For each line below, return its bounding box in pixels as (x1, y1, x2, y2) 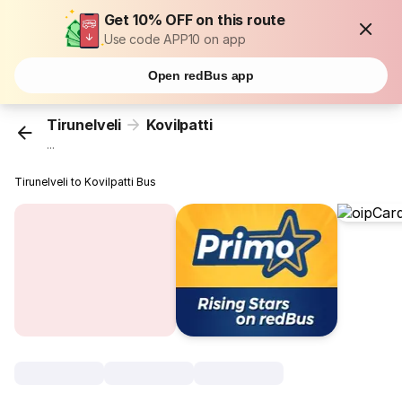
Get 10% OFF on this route (103, 11, 286, 29)
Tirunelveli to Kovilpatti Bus (14, 175, 157, 189)
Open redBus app (147, 68, 255, 83)
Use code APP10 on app (103, 31, 246, 47)
